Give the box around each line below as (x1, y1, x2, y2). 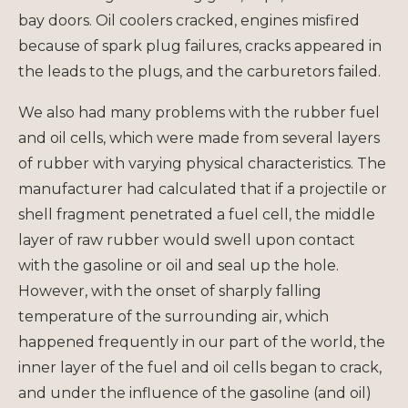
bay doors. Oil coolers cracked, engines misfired (18, 11, 360, 29)
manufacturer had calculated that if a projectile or (18, 179, 387, 198)
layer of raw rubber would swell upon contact (18, 230, 355, 249)
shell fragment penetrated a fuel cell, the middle (18, 205, 375, 223)
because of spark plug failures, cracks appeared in (18, 36, 382, 55)
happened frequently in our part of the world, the (18, 332, 385, 351)
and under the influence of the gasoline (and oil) (18, 383, 372, 402)
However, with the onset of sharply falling (18, 281, 321, 300)
